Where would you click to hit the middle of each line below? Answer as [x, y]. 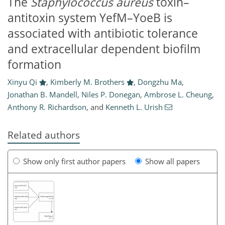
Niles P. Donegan [111, 95]
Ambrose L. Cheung [178, 95]
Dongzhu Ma [159, 82]
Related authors [44, 135]
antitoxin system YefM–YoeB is [90, 18]
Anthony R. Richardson [47, 107]
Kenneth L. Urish [134, 107]
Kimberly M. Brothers [87, 82]
